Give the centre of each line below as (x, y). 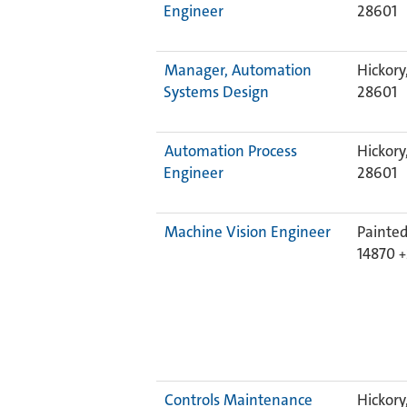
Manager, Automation (238, 70)
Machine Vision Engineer (248, 232)
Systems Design (216, 92)
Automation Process (231, 151)
